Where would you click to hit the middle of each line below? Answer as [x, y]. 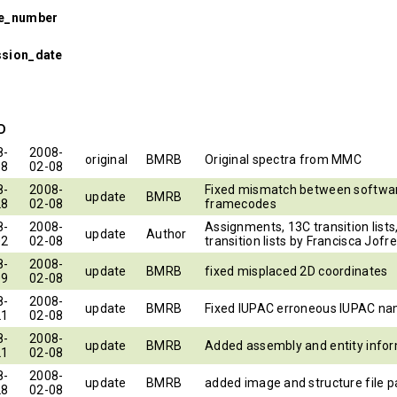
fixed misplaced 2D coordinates [296, 271]
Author [167, 234]
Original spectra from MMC [283, 159]
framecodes [241, 203]
